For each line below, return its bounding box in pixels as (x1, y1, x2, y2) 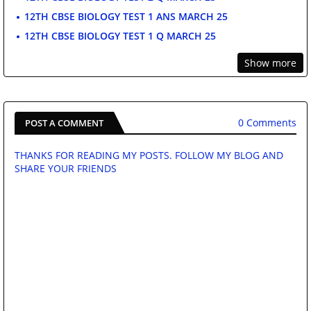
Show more (244, 56, 296, 69)
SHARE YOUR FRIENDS (15, 161, 117, 175)
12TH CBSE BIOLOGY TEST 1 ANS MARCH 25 (24, 9, 228, 23)
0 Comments (238, 116, 296, 130)
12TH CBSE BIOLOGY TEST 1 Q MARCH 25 (24, 28, 216, 42)
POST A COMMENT (25, 116, 103, 129)
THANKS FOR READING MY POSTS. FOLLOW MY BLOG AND (15, 148, 283, 162)
